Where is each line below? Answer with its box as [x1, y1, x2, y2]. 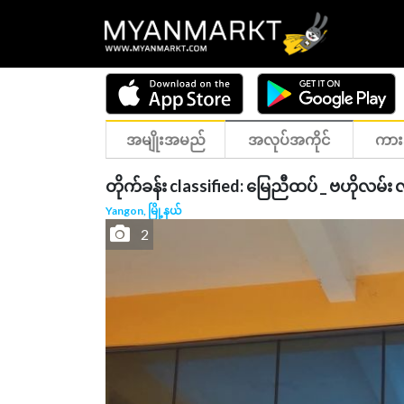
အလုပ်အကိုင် [247, 131, 330, 148]
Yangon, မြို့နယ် [106, 204, 182, 217]
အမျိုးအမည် [125, 131, 206, 148]
